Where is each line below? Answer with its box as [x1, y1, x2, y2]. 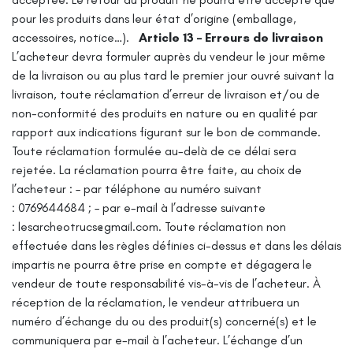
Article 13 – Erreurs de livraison [139, 29, 323, 45]
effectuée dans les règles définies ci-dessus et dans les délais [12, 237, 341, 253]
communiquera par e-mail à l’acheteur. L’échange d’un [12, 332, 303, 347]
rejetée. [12, 162, 56, 177]
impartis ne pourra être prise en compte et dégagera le [12, 256, 312, 272]
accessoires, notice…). [12, 29, 129, 45]
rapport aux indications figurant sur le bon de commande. [12, 124, 321, 139]
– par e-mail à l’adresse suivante [95, 199, 266, 215]
